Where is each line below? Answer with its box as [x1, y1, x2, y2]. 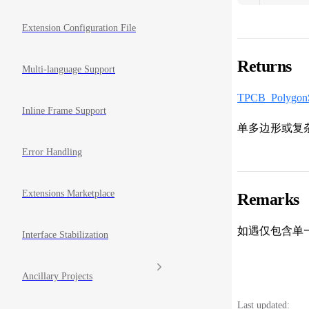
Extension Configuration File [22, 23, 136, 34]
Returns [237, 57, 292, 75]
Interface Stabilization [22, 230, 108, 241]
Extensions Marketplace [22, 188, 114, 199]
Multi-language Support [22, 64, 115, 75]
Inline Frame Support [22, 106, 106, 117]
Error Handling [22, 147, 82, 158]
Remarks [237, 190, 299, 208]
